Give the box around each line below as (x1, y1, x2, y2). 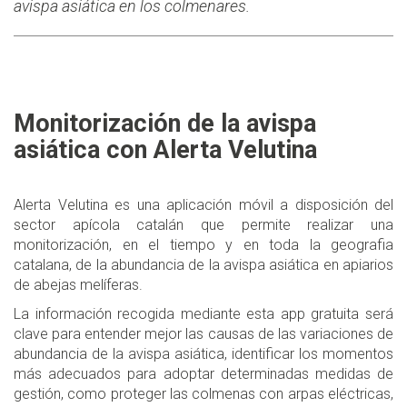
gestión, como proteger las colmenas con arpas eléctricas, (14, 385, 393, 403)
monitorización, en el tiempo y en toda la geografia (14, 236, 393, 254)
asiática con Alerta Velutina (14, 135, 317, 165)
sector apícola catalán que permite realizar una (14, 216, 393, 234)
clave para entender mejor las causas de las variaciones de (14, 325, 393, 343)
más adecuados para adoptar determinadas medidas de (14, 365, 393, 383)
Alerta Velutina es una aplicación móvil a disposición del (14, 196, 393, 214)
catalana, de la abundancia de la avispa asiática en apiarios (14, 256, 393, 274)
